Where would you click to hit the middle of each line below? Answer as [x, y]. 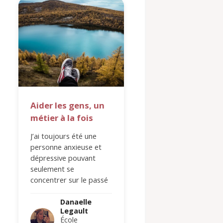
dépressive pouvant [63, 158]
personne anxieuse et [66, 147]
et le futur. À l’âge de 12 [70, 190]
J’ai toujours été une [63, 136]
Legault [74, 211]
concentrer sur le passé [69, 179]
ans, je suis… [51, 201]
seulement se [52, 168]
